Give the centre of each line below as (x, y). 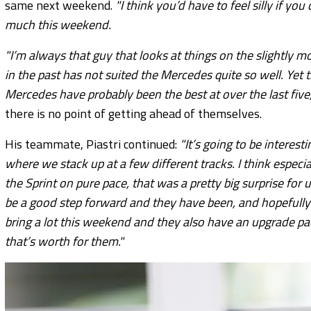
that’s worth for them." (64, 241)
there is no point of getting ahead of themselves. (133, 113)
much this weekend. (58, 24)
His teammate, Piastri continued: (92, 144)
